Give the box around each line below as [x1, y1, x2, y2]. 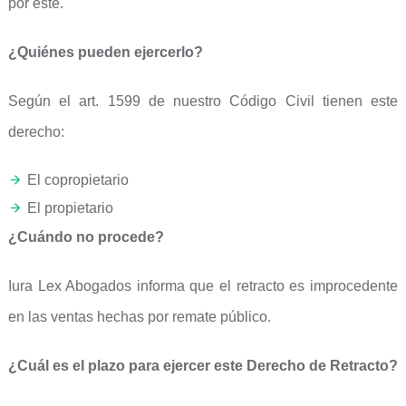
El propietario [26, 200, 113, 216]
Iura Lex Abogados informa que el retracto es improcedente [7, 278, 399, 294]
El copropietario [26, 172, 129, 188]
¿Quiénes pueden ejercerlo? [7, 44, 203, 60]
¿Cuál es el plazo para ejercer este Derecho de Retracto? [7, 358, 398, 373]
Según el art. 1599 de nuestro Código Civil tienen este [7, 93, 399, 109]
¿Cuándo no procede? [7, 229, 164, 245]
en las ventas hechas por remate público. [7, 309, 271, 324]
